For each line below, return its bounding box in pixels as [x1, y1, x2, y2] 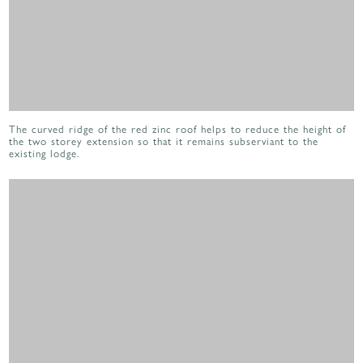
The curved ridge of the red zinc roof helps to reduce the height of [9, 121, 347, 137]
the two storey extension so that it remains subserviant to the [9, 133, 319, 149]
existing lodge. [9, 145, 81, 161]
